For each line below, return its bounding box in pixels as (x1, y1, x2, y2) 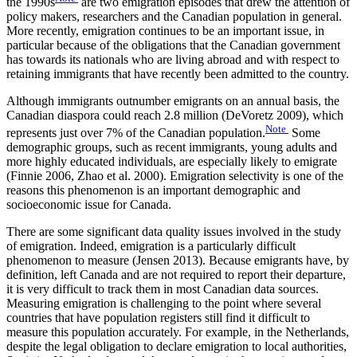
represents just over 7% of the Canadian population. (6, 126, 265, 140)
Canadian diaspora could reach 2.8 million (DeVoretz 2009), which (6, 108, 343, 122)
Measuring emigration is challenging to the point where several (6, 296, 321, 311)
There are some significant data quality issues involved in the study (6, 225, 341, 239)
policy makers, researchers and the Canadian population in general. (6, 9, 342, 23)
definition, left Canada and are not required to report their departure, (6, 268, 346, 282)
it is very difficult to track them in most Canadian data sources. (6, 282, 319, 296)
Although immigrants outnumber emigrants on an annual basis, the (6, 93, 339, 108)
